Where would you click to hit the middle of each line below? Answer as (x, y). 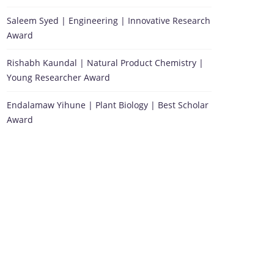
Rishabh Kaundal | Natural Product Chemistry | (105, 63)
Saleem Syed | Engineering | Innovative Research (109, 20)
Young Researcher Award (58, 77)
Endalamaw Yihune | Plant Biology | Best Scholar (108, 105)
